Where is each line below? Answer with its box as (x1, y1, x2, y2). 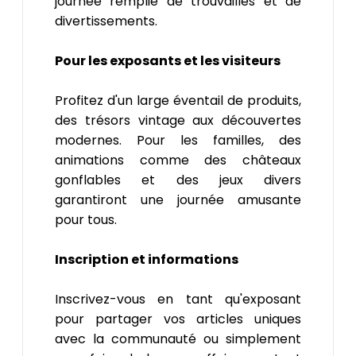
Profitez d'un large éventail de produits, (55, 91, 301, 110)
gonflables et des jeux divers (55, 170, 301, 189)
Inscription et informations (55, 250, 238, 269)
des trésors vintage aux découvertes (55, 110, 301, 130)
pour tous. (55, 210, 117, 229)
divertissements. (55, 11, 157, 30)
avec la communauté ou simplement (55, 329, 301, 348)
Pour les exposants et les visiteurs (55, 51, 281, 70)
